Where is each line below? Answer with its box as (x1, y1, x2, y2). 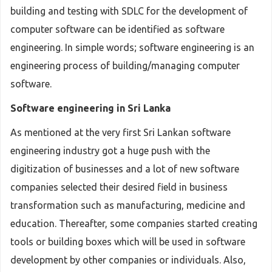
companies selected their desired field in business (10, 182, 228, 192)
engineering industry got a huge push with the (10, 145, 210, 156)
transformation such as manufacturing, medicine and (10, 200, 245, 211)
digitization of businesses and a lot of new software (10, 163, 239, 174)
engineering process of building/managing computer (10, 60, 240, 71)
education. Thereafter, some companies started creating (10, 218, 257, 229)
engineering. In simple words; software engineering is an (10, 42, 254, 53)
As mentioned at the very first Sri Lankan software (10, 127, 231, 138)
